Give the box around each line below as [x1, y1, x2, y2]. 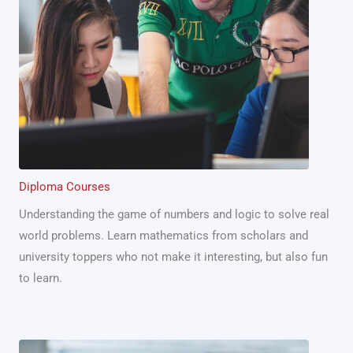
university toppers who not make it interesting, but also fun [19, 249, 328, 264]
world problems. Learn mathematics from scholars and [19, 228, 308, 243]
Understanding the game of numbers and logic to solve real [19, 206, 329, 221]
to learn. [19, 270, 62, 285]
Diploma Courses [19, 179, 110, 194]
